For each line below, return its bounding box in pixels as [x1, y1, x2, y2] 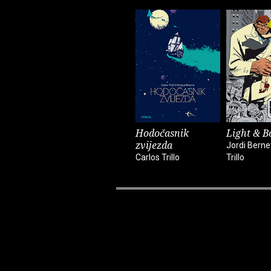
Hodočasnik [135, 126, 189, 140]
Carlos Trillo [135, 152, 180, 162]
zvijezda [135, 138, 172, 152]
